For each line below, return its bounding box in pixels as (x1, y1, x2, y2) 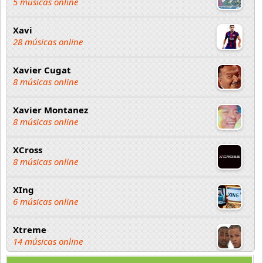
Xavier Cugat (13, 64, 71, 76)
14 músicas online (13, 235, 83, 247)
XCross (13, 144, 42, 156)
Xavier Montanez (13, 104, 88, 116)
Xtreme (13, 224, 46, 235)
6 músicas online (13, 195, 78, 207)
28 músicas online (13, 36, 83, 48)
